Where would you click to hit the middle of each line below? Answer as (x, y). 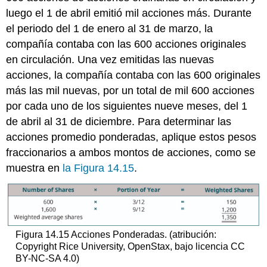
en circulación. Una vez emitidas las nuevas (110, 60)
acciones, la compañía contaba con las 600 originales (133, 75)
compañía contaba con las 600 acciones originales (126, 44)
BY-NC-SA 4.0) (47, 258)
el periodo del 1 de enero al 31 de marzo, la (110, 29)
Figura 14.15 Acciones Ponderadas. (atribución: (116, 234)
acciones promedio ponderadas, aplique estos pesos (131, 137)
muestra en (35, 168)
